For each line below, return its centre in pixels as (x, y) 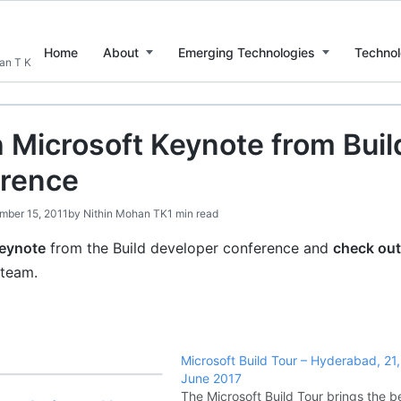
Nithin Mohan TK (125, 213)
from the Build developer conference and (189, 248)
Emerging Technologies (247, 52)
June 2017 (212, 378)
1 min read (193, 213)
